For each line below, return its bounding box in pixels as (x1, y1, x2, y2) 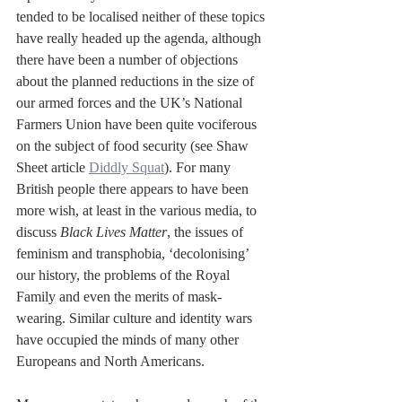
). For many (164, 160, 234, 176)
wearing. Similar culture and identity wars (16, 310, 256, 327)
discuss (16, 224, 60, 240)
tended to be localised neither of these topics (16, 9, 268, 25)
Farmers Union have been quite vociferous (16, 117, 260, 133)
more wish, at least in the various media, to (16, 203, 260, 219)
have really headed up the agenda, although (16, 31, 265, 47)
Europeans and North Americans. (16, 354, 205, 370)
